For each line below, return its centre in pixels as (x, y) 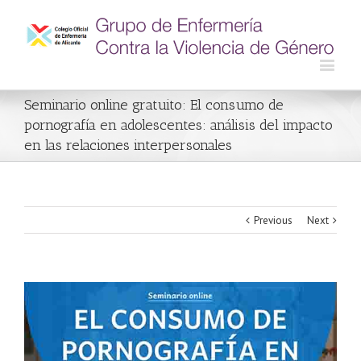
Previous (273, 220)
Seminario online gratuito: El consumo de (154, 104)
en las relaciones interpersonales (128, 145)
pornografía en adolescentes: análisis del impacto (178, 124)
